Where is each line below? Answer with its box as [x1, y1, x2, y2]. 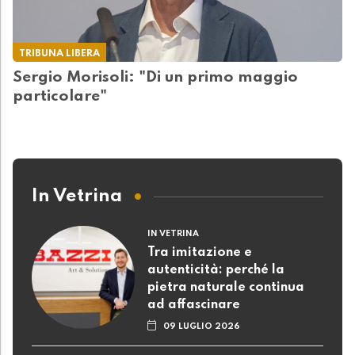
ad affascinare [147, 298, 240, 311]
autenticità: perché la [147, 263, 284, 277]
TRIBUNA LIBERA [19, 48, 100, 59]
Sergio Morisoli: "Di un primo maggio [13, 69, 298, 86]
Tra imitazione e [147, 246, 252, 259]
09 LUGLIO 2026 [163, 322, 241, 330]
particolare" [13, 88, 107, 105]
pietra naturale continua [147, 281, 304, 294]
